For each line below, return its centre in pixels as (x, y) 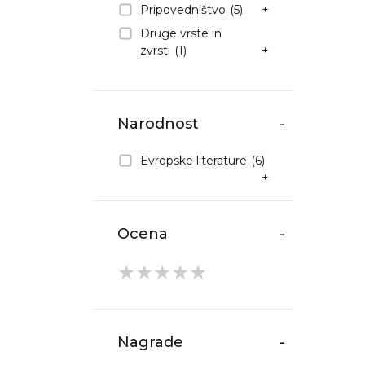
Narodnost (158, 123)
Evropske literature (193, 160)
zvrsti (155, 50)
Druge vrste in (181, 33)
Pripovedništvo (183, 9)
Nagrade (150, 342)
